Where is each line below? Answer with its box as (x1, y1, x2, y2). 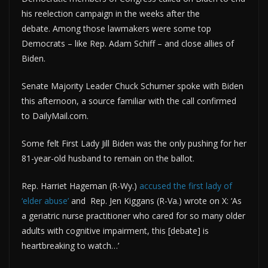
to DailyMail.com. (22, 109, 89, 121)
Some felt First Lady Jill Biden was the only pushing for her (22, 137, 246, 149)
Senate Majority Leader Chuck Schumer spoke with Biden (22, 80, 243, 92)
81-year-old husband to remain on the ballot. (22, 152, 194, 164)
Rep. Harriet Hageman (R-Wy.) (22, 179, 139, 191)
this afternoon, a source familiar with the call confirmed (22, 95, 236, 106)
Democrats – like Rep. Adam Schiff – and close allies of (22, 37, 234, 49)
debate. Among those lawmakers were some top (22, 22, 211, 34)
